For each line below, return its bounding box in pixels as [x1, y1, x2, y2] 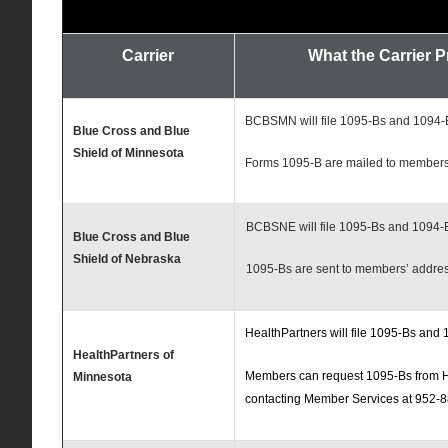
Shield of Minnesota [72, 146, 184, 161]
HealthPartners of [72, 348, 174, 363]
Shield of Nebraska [72, 252, 181, 267]
